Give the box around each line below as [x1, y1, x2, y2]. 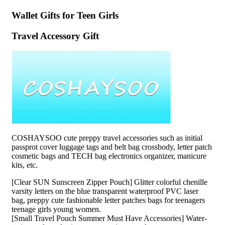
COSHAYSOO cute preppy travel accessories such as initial [12, 134, 202, 143]
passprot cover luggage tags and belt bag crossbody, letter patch [12, 143, 212, 152]
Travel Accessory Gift [12, 30, 99, 41]
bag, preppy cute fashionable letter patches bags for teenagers [12, 196, 205, 205]
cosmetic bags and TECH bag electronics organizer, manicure [12, 152, 206, 161]
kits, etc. [12, 161, 38, 170]
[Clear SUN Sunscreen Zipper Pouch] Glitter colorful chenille [12, 178, 207, 187]
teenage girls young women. [12, 205, 101, 214]
